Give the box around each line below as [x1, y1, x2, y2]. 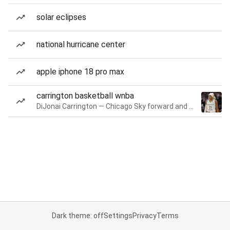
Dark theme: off [51, 212, 104, 220]
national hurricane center [36, 40, 125, 49]
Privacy [132, 212, 157, 220]
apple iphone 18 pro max [36, 67, 124, 76]
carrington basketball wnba [36, 91, 134, 101]
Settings [103, 212, 132, 220]
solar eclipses [36, 12, 86, 22]
